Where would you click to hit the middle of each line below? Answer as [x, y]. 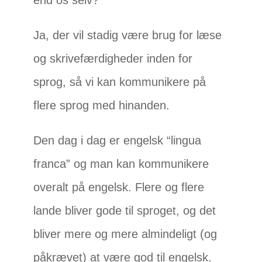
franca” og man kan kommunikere [121, 164]
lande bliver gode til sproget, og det [125, 211]
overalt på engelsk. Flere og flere [119, 187]
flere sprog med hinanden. [104, 106]
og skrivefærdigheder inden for [113, 59]
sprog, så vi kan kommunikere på [120, 82]
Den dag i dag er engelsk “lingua [118, 141]
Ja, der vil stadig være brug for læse [128, 35]
